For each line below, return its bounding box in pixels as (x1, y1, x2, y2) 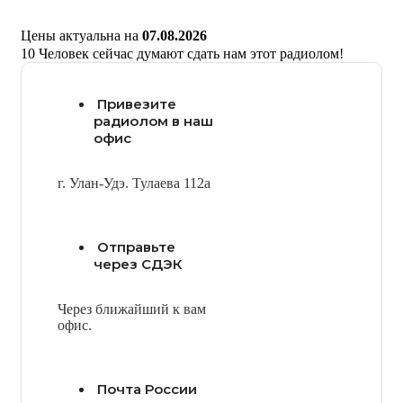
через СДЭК (94, 255, 182, 273)
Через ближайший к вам (58, 301, 206, 317)
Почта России (97, 381, 197, 398)
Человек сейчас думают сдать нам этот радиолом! (39, 46, 344, 61)
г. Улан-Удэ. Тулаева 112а (58, 175, 210, 191)
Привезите (97, 95, 176, 112)
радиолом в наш (94, 112, 213, 130)
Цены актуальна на (21, 28, 142, 43)
